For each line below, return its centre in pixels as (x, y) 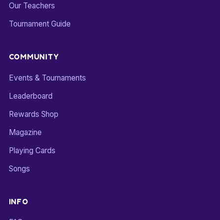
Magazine (25, 132)
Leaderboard (30, 96)
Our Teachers (32, 6)
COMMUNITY (34, 57)
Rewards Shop (33, 114)
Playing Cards (32, 150)
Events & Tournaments (47, 78)
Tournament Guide (40, 24)
